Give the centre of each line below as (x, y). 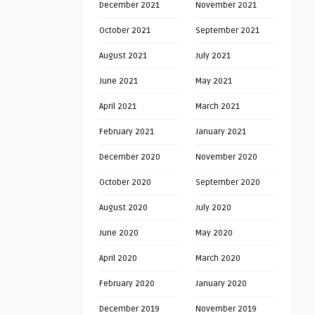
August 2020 (123, 208)
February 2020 (127, 284)
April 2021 (118, 107)
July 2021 (213, 56)
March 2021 (218, 107)
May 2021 (214, 81)
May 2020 (214, 233)
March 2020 (218, 258)
